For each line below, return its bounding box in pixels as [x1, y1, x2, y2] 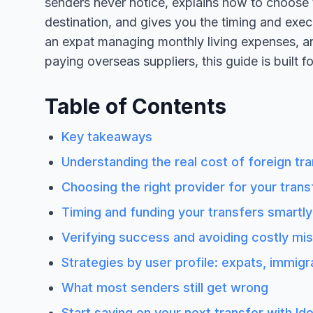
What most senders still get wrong [61, 279, 268, 295]
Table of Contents [45, 93, 226, 119]
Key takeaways [61, 129, 152, 144]
